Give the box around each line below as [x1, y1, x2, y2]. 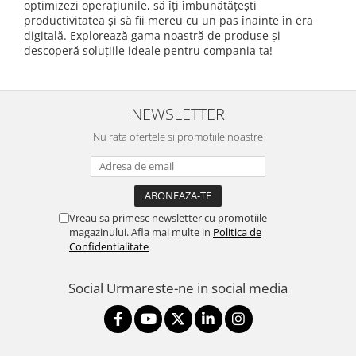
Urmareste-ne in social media [106, 279, 288, 297]
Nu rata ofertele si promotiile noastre [93, 130, 263, 144]
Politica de [213, 225, 261, 239]
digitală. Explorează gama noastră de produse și [24, 28, 281, 43]
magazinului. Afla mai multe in [69, 225, 213, 239]
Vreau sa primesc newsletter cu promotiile [69, 211, 267, 225]
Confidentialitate [69, 239, 149, 253]
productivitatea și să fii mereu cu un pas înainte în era [24, 13, 313, 28]
